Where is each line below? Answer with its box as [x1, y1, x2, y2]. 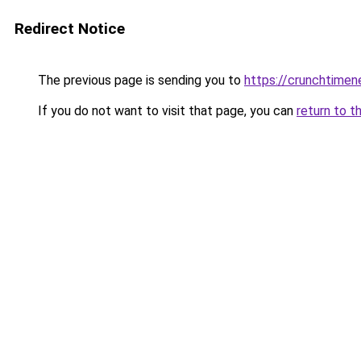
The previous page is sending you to [35, 73, 244, 88]
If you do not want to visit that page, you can [35, 103, 297, 118]
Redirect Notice [15, 19, 125, 38]
